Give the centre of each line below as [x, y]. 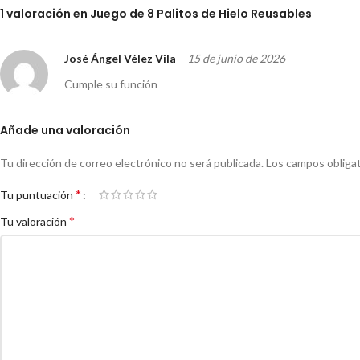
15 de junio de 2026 [236, 59]
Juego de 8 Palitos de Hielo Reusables [201, 14]
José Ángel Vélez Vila [121, 59]
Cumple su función [111, 84]
